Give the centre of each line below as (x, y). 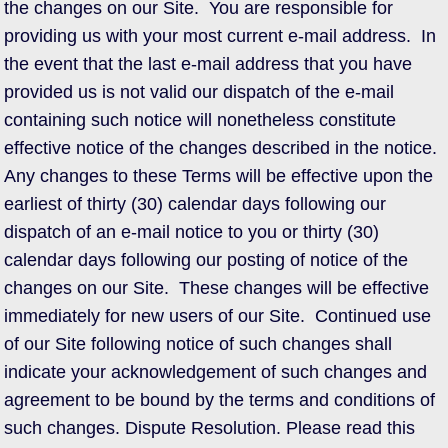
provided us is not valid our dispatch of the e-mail (199, 92)
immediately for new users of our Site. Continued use (217, 316)
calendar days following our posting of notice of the (206, 260)
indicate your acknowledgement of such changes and (215, 372)
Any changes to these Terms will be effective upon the (218, 176)
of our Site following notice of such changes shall (198, 344)
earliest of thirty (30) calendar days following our (195, 204)
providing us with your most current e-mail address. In (220, 36)
